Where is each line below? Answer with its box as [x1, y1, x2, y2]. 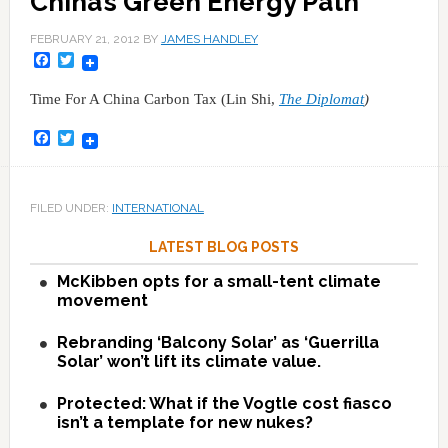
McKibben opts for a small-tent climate [56, 272, 381, 292]
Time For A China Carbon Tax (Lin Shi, [29, 91, 279, 108]
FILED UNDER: [29, 201, 112, 216]
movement [56, 291, 148, 311]
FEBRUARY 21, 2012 [29, 32, 140, 47]
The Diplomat [278, 91, 364, 108]
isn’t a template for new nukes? [56, 413, 313, 433]
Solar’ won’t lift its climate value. [56, 352, 321, 372]
